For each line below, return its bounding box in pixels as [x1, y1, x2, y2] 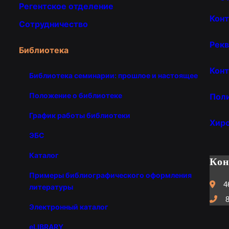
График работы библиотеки [29, 110, 130, 120]
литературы [29, 182, 73, 191]
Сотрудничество [18, 18, 88, 29]
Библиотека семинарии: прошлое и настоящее [29, 71, 198, 80]
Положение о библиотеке [29, 90, 122, 100]
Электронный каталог [29, 202, 108, 211]
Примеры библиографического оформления [29, 170, 192, 179]
